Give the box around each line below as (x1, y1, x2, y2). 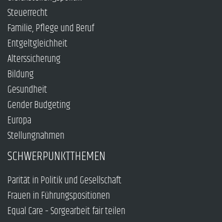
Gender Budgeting (7, 97, 70, 113)
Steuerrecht (7, 5, 48, 21)
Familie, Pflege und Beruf (7, 20, 94, 36)
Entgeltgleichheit (7, 36, 67, 52)
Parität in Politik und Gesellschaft (7, 172, 121, 188)
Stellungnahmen (7, 128, 64, 144)
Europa (7, 112, 31, 128)
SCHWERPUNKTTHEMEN (7, 146, 106, 166)
